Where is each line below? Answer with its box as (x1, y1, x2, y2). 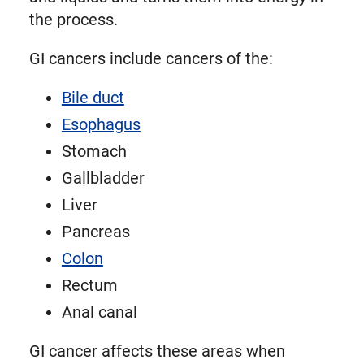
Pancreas (61, 222, 130, 242)
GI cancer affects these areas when (28, 341, 285, 362)
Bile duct (61, 88, 124, 108)
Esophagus (61, 115, 141, 135)
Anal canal (61, 302, 137, 323)
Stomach (61, 141, 127, 162)
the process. (28, 10, 122, 30)
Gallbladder (61, 168, 145, 188)
